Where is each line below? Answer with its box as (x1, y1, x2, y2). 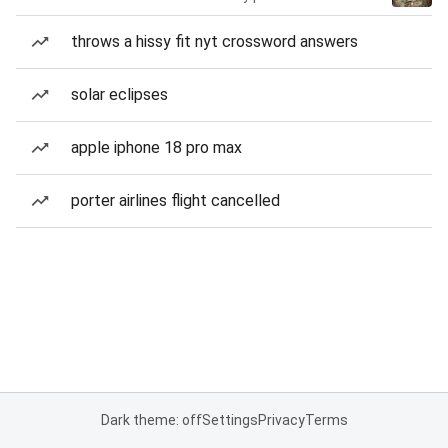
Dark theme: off (100, 412, 202, 428)
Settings (201, 412, 258, 428)
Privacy (257, 412, 305, 428)
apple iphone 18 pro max (71, 138, 242, 157)
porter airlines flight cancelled (71, 191, 280, 210)
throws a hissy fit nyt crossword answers (71, 32, 358, 51)
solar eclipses (71, 85, 168, 104)
